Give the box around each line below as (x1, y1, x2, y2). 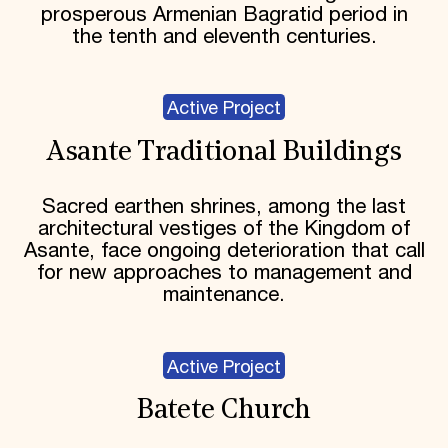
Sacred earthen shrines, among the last (42, 195, 406, 220)
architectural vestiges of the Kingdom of (38, 217, 410, 242)
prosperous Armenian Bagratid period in (40, 2, 408, 27)
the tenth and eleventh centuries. (71, 24, 377, 49)
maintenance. (163, 283, 285, 308)
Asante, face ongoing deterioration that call (23, 239, 425, 264)
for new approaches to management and (36, 261, 412, 286)
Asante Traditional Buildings (46, 138, 402, 167)
